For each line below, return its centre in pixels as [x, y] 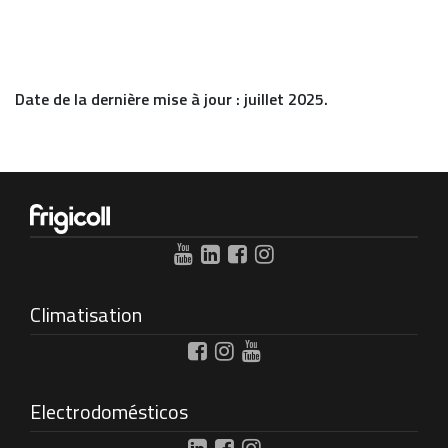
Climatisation [86, 314]
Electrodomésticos [109, 411]
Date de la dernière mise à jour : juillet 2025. [171, 99]
